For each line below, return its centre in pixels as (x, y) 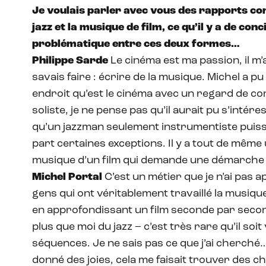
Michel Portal (68, 178)
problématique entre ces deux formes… (136, 45)
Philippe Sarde (70, 61)
